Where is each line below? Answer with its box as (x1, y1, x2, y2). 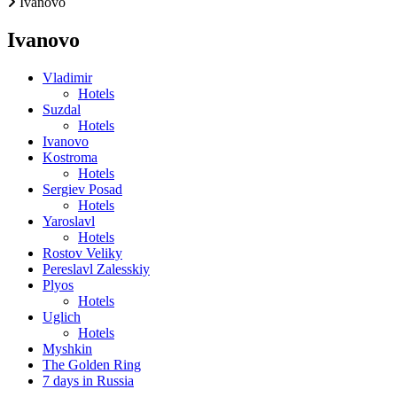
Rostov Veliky (43, 245, 122, 261)
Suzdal (43, 101, 81, 117)
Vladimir (43, 69, 92, 85)
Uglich (43, 308, 81, 324)
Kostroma (43, 149, 97, 165)
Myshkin (43, 340, 92, 356)
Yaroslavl (43, 213, 95, 229)
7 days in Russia (43, 372, 134, 388)
